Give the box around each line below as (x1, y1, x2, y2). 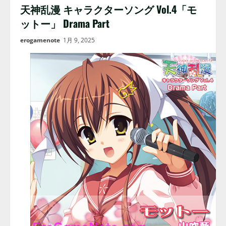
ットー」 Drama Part (20, 16, 109, 31)
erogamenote (20, 36, 60, 44)
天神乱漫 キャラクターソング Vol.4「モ (20, 2, 197, 17)
